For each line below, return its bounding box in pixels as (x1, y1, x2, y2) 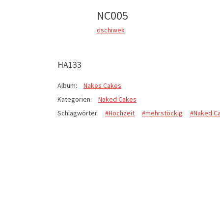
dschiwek (97, 25, 125, 34)
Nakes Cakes (83, 81, 121, 90)
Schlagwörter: (57, 108, 99, 117)
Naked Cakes (98, 94, 137, 104)
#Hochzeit (105, 108, 135, 117)
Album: (57, 81, 77, 90)
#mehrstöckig (142, 108, 183, 117)
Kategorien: (57, 94, 92, 104)
